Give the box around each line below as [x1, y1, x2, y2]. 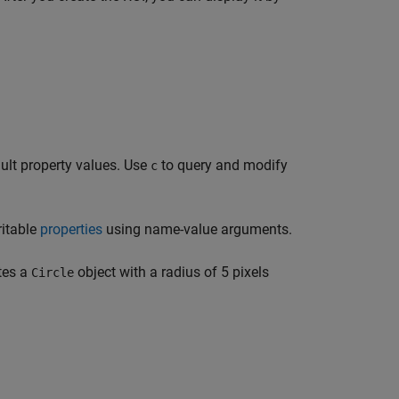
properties [40, 221, 102, 239]
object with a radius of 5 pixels [74, 264, 269, 281]
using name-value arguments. [102, 221, 292, 239]
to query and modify [158, 157, 288, 175]
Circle [31, 265, 74, 281]
